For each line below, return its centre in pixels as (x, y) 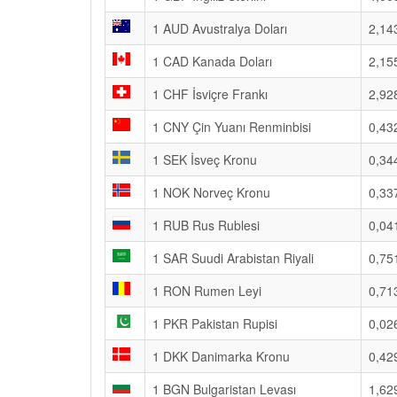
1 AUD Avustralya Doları (220, 28)
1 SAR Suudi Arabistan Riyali (233, 258)
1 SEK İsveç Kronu (205, 160)
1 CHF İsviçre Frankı (210, 94)
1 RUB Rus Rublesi (206, 225)
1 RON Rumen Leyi (207, 291)
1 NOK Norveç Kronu (211, 192)
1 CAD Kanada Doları (212, 61)
